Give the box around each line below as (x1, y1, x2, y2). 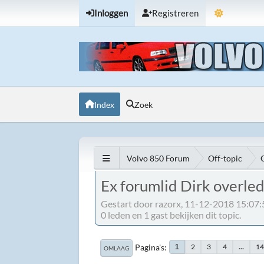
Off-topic (208, 153, 243, 163)
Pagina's (135, 242, 165, 252)
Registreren (152, 8, 199, 18)
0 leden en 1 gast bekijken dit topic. (101, 209, 242, 220)
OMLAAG (104, 244, 130, 252)
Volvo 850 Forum (127, 153, 190, 163)
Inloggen (94, 8, 128, 18)
